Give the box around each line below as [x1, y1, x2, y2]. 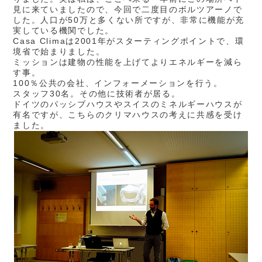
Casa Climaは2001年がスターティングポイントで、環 [13, 36, 244, 46]
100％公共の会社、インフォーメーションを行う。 [13, 78, 223, 88]
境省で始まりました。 [13, 47, 105, 56]
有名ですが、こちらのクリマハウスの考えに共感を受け [13, 110, 243, 119]
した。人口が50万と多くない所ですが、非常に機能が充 [13, 15, 245, 25]
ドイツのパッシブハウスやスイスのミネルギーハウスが [13, 99, 243, 109]
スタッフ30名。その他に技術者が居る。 [13, 89, 181, 98]
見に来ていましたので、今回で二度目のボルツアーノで [13, 5, 243, 14]
